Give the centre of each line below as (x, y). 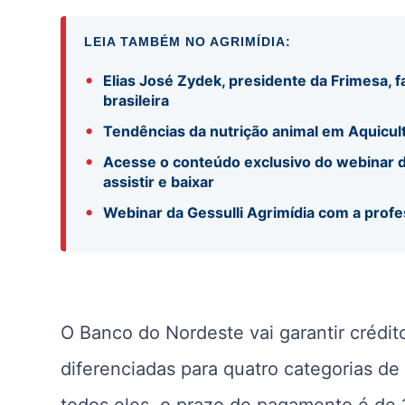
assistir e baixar (159, 181)
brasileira (137, 100)
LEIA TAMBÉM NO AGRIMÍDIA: (188, 41)
